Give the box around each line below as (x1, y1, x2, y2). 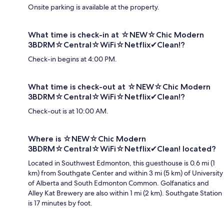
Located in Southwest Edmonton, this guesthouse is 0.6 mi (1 (28, 158, 215, 167)
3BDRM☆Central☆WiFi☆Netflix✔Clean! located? (28, 143, 216, 153)
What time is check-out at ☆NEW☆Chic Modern (28, 81, 210, 91)
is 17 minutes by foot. (28, 198, 92, 207)
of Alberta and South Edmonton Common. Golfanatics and (28, 178, 209, 187)
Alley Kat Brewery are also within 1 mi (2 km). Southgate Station (28, 188, 222, 197)
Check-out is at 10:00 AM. (28, 106, 108, 115)
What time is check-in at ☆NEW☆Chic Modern (28, 29, 204, 39)
